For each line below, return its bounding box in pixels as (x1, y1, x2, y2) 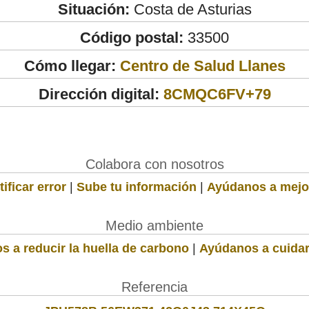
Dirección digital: (38, 85, 159, 103)
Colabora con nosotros (85, 156, 224, 172)
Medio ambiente (106, 217, 203, 233)
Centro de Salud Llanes (119, 57, 286, 74)
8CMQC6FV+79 (163, 85, 271, 103)
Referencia (121, 279, 188, 295)
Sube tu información (77, 179, 197, 194)
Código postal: (80, 28, 183, 46)
